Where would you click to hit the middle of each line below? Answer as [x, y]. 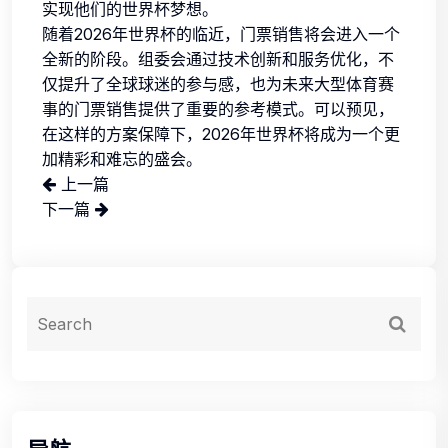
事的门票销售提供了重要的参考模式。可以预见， [218, 109]
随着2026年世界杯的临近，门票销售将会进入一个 [221, 34]
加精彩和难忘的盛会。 [122, 159]
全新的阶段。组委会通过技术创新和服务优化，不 [218, 59]
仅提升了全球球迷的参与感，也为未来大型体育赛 [218, 84]
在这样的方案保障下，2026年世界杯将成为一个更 [221, 134]
